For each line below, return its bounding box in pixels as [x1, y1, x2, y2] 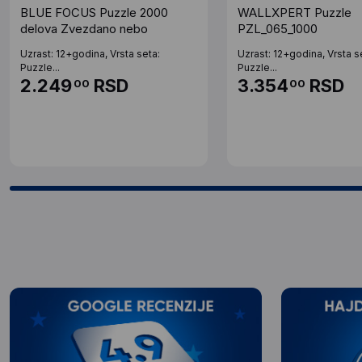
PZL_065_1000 [237, 21, 318, 37]
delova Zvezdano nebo [20, 21, 148, 37]
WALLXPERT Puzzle [237, 5, 351, 21]
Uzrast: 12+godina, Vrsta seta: [20, 48, 160, 61]
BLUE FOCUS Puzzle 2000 [20, 5, 168, 21]
